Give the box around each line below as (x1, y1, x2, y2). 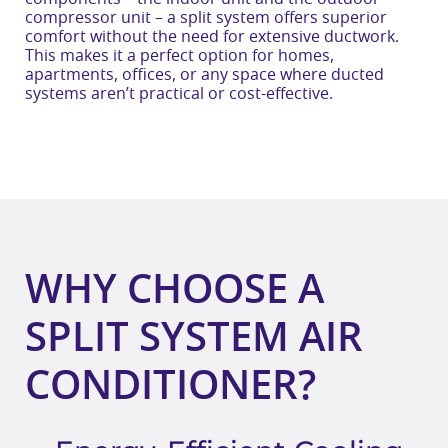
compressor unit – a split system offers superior (25, 10, 387, 27)
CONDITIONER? (25, 366, 316, 407)
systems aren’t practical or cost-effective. (25, 86, 333, 103)
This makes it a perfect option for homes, (25, 48, 334, 65)
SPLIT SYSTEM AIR (25, 318, 363, 359)
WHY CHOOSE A (25, 270, 324, 311)
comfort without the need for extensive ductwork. (25, 29, 399, 46)
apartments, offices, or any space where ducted (25, 67, 384, 84)
